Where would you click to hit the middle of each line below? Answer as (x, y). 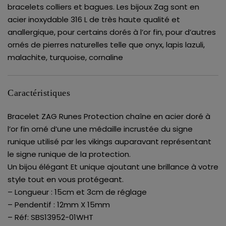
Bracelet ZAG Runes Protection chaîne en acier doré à (109, 117)
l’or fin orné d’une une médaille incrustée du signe (100, 129)
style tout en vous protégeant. (66, 180)
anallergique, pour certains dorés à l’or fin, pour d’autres (112, 32)
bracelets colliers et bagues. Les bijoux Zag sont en (103, 7)
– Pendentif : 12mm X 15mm (59, 205)
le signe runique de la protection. (69, 154)
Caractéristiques (39, 93)
